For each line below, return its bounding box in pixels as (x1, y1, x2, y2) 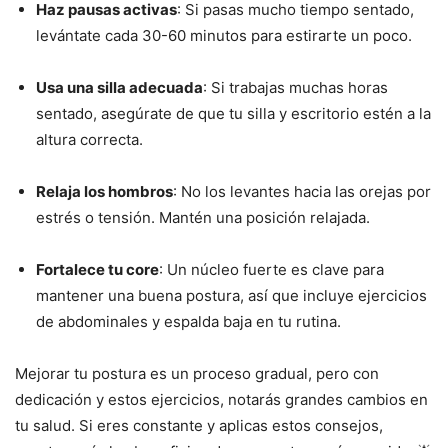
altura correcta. (36, 130, 143, 150)
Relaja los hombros (36, 182, 173, 202)
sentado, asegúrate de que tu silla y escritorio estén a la (36, 104, 431, 124)
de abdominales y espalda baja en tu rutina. (36, 312, 341, 332)
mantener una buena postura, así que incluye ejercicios (36, 286, 427, 306)
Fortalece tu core (36, 260, 159, 280)
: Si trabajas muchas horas (203, 78, 388, 98)
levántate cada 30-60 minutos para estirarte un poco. (36, 26, 412, 46)
